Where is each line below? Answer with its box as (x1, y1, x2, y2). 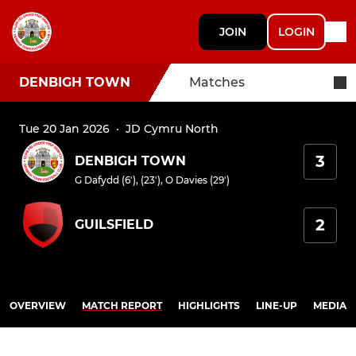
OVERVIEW (10, 300, 66, 311)
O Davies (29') (165, 174, 230, 186)
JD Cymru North (126, 122, 219, 136)
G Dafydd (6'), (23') (75, 174, 161, 186)
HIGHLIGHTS (178, 300, 240, 311)
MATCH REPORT (82, 300, 162, 311)
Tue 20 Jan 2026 (19, 122, 110, 136)
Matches (189, 75, 245, 90)
